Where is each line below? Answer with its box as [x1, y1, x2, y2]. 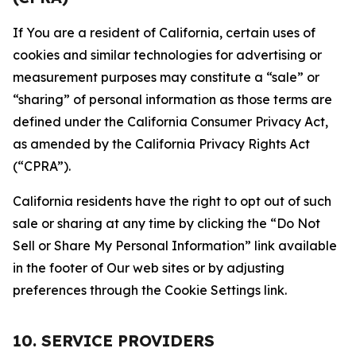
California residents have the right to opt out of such [13, 193, 331, 209]
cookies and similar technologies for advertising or [13, 47, 322, 63]
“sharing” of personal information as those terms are [13, 91, 332, 107]
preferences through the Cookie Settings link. [13, 282, 287, 298]
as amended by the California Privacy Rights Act [13, 136, 310, 152]
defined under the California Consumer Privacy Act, [13, 114, 328, 130]
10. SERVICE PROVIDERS [13, 331, 215, 350]
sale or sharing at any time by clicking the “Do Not [13, 215, 320, 231]
